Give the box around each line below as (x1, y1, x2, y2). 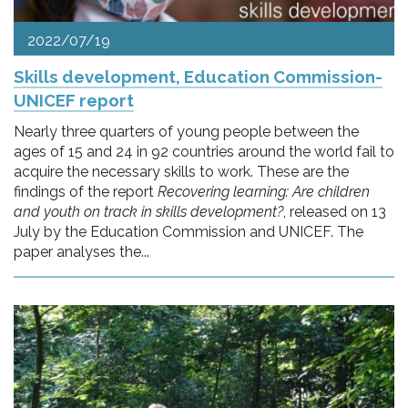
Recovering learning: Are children (158, 182, 370, 200)
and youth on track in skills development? (14, 202, 283, 220)
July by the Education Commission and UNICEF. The (14, 222, 363, 240)
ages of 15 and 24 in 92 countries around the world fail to (14, 142, 394, 160)
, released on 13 (283, 202, 386, 220)
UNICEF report (14, 89, 134, 110)
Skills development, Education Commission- (14, 66, 382, 87)
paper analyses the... (14, 242, 149, 260)
